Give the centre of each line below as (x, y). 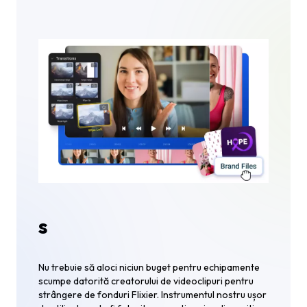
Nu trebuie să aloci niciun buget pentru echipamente (149, 267)
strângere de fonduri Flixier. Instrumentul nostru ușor (152, 294)
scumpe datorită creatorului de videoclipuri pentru (146, 281)
